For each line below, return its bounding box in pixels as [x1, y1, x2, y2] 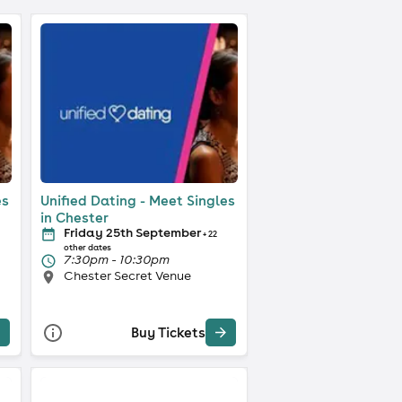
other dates [63, 241, 111, 253]
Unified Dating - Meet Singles [39, 191, 235, 209]
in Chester [39, 208, 109, 226]
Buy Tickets [130, 324, 205, 342]
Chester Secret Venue [63, 267, 191, 284]
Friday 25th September [63, 223, 201, 240]
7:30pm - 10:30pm [63, 250, 170, 267]
